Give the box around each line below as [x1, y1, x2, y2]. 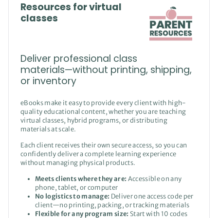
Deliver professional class [20, 52, 137, 65]
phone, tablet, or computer [35, 183, 118, 192]
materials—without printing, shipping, [20, 63, 192, 76]
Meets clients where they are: [35, 174, 127, 183]
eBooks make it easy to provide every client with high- [20, 98, 186, 107]
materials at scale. [20, 125, 76, 133]
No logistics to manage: [35, 192, 110, 200]
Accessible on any [127, 174, 182, 183]
